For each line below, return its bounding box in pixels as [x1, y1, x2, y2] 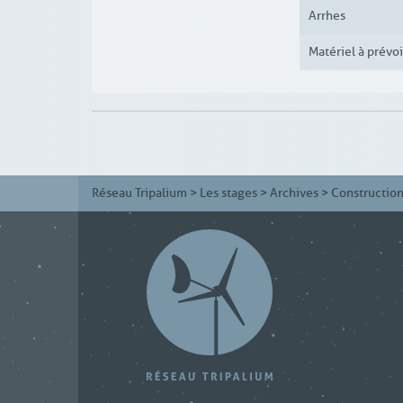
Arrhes [308, 8, 345, 24]
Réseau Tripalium [92, 184, 187, 201]
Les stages [200, 184, 257, 201]
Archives [270, 184, 318, 201]
